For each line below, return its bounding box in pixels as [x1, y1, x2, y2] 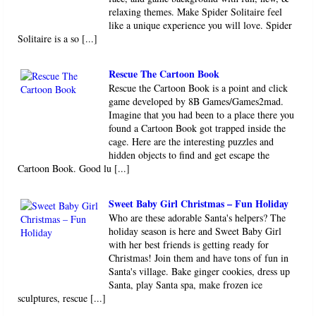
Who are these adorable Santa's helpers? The [109, 211, 286, 225]
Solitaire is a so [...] [18, 32, 97, 46]
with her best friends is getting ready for [109, 238, 269, 252]
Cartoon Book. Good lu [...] [18, 162, 130, 176]
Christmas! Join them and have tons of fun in [109, 251, 289, 265]
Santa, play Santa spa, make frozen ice [109, 278, 263, 292]
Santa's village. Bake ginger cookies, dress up [109, 265, 291, 279]
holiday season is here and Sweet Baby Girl [109, 224, 282, 238]
